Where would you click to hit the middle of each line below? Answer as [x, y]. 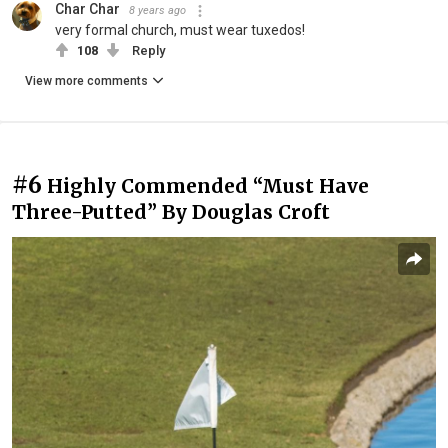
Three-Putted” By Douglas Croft [171, 212]
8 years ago [157, 11]
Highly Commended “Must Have [208, 186]
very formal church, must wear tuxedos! [180, 30]
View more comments [86, 81]
